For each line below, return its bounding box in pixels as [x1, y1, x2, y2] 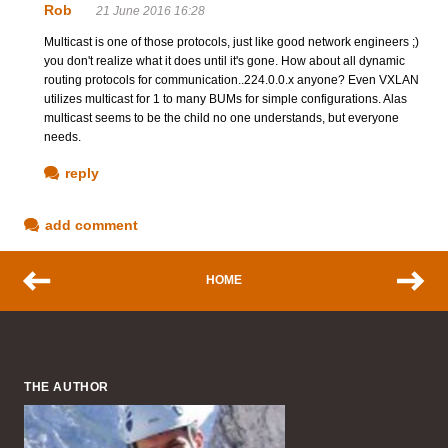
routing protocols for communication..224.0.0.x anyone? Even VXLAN [44, 72, 419, 87]
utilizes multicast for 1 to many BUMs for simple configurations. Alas [44, 91, 407, 106]
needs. [44, 129, 81, 144]
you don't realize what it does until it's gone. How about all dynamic [44, 53, 405, 68]
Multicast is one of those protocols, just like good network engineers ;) [44, 34, 419, 49]
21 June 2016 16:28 [96, 3, 205, 18]
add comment [45, 216, 138, 233]
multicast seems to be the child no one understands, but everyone [44, 110, 399, 125]
